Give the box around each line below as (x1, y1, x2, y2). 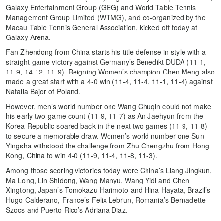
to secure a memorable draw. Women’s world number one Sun (6, 130, 204, 141)
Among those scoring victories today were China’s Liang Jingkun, (6, 165, 212, 175)
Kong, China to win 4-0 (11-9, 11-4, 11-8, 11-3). (6, 150, 157, 160)
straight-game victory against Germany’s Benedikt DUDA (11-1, (6, 56, 206, 67)
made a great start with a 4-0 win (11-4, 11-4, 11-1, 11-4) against (6, 76, 213, 86)
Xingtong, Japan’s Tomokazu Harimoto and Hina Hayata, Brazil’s (6, 184, 211, 195)
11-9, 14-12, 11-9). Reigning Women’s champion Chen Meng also (6, 66, 215, 76)
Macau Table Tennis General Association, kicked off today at (6, 22, 197, 32)
